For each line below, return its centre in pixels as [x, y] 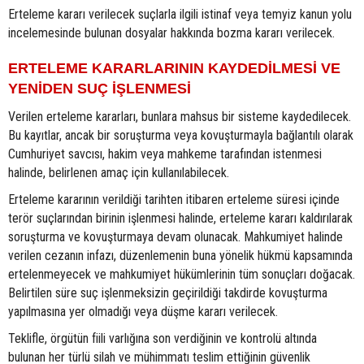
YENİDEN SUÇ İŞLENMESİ [100, 89]
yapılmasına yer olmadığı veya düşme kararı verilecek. [143, 312]
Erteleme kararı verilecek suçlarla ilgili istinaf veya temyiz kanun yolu [180, 15]
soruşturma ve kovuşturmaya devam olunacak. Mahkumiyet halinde [175, 237]
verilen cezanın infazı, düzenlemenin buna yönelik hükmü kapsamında [180, 256]
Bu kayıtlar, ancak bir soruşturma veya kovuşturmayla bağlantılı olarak [181, 136]
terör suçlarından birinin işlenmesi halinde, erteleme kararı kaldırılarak [180, 219]
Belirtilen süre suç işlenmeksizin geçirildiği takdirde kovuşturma [168, 293]
